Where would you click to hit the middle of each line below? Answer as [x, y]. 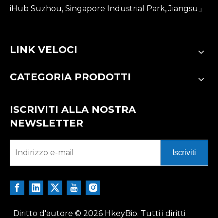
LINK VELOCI [44, 49]
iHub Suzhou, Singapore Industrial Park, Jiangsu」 [108, 8]
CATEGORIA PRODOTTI [70, 77]
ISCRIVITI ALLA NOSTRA [73, 109]
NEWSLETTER [46, 123]
